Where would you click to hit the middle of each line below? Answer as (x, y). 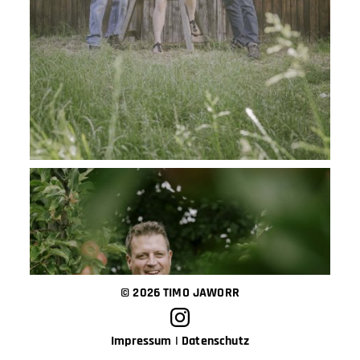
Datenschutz (215, 341)
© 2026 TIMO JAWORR (180, 293)
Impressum (141, 341)
